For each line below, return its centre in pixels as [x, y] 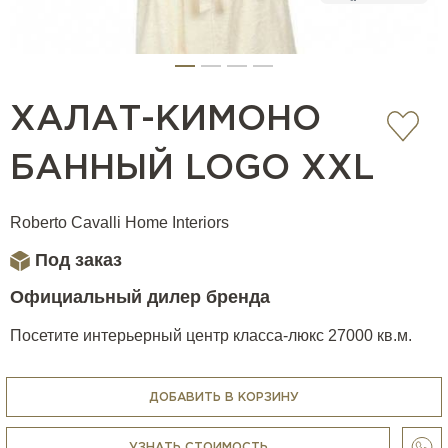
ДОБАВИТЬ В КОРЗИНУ [224, 397]
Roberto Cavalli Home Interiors [119, 222]
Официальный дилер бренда [140, 297]
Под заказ [78, 260]
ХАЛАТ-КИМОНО [165, 120]
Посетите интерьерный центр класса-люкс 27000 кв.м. [211, 335]
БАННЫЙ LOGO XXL [192, 169]
